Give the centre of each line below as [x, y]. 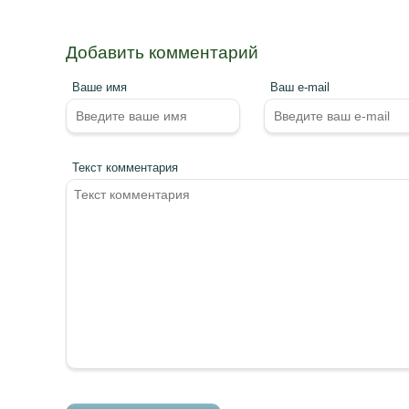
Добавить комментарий [162, 52]
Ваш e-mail [300, 87]
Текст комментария [125, 167]
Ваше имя [100, 87]
